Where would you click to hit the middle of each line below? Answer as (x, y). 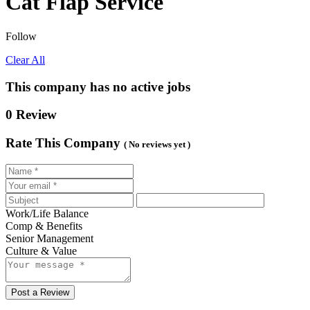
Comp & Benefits (44, 226)
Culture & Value (41, 250)
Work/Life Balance (47, 213)
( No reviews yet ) (157, 145)
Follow (21, 36)
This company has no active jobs (98, 86)
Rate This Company (63, 143)
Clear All (25, 60)
